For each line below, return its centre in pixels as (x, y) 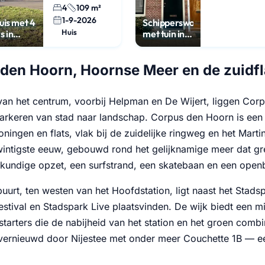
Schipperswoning (177, 22)
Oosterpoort (168, 45)
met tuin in (164, 33)
